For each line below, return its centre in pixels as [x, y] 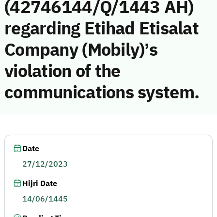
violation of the [62, 71]
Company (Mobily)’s [81, 50]
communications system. [102, 93]
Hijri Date [40, 184]
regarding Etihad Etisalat [101, 29]
